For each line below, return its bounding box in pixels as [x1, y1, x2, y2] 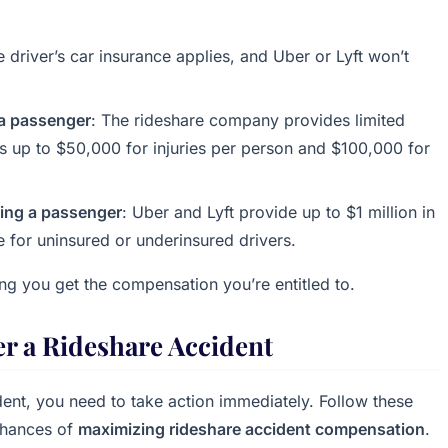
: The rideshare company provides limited [91, 110, 405, 130]
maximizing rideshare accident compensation [78, 419, 425, 439]
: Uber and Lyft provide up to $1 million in [122, 202, 435, 222]
